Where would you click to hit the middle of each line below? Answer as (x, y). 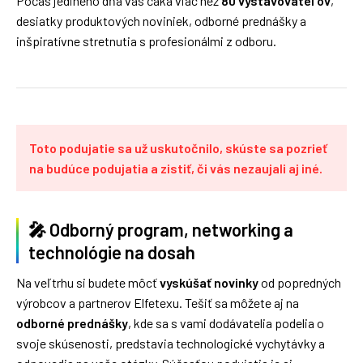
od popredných (300, 282)
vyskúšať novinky (209, 282)
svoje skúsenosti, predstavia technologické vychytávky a (171, 343)
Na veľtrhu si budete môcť (88, 282)
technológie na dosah (112, 252)
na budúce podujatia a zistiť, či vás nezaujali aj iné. (176, 168)
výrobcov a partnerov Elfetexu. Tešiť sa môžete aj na (158, 303)
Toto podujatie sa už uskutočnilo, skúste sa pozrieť (178, 148)
